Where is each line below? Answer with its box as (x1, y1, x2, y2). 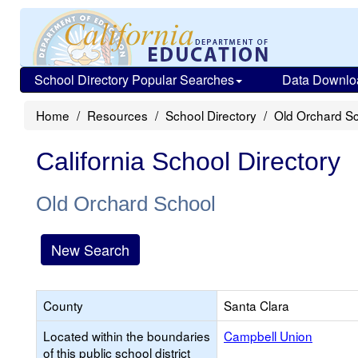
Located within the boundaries (43, 327, 210, 344)
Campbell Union (224, 327, 312, 344)
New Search (51, 239, 129, 260)
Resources (87, 106, 148, 124)
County (43, 296, 83, 314)
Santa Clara (224, 296, 289, 314)
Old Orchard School (36, 192, 216, 216)
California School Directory (36, 147, 340, 176)
